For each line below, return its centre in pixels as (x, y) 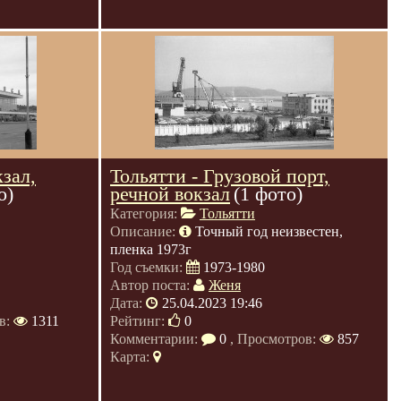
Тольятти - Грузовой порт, (220, 176)
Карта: (132, 357)
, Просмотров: (273, 339)
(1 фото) (268, 194)
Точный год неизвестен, (269, 231)
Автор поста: (152, 285)
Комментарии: (156, 339)
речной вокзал (170, 194)
